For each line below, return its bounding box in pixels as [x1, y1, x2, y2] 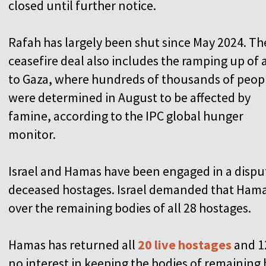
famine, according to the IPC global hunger [8, 107, 243, 124]
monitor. [8, 125, 56, 142]
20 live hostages [138, 236, 234, 253]
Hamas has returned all [8, 236, 138, 253]
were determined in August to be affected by [8, 88, 251, 106]
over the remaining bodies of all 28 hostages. [8, 199, 251, 216]
